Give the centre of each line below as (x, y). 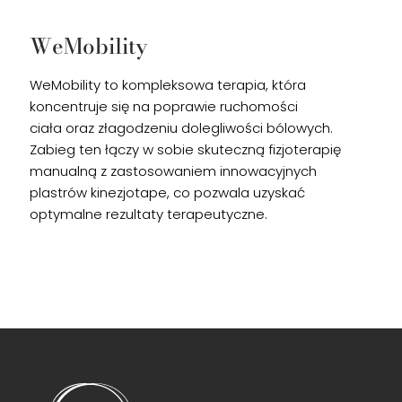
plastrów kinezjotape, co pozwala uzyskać (167, 192)
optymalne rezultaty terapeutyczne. (149, 214)
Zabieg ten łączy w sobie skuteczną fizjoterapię (185, 149)
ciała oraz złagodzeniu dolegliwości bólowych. (181, 128)
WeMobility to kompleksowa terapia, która (168, 85)
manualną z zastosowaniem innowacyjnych (173, 171)
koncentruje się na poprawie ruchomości (164, 106)
